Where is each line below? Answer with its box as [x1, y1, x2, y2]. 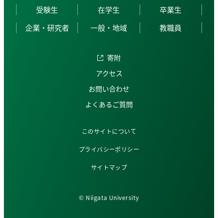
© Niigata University [79, 193, 139, 201]
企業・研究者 [25, 22, 69, 33]
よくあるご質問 [85, 99, 133, 109]
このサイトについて [81, 127, 137, 135]
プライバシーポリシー [78, 145, 140, 153]
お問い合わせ [89, 83, 129, 93]
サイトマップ [91, 163, 127, 171]
